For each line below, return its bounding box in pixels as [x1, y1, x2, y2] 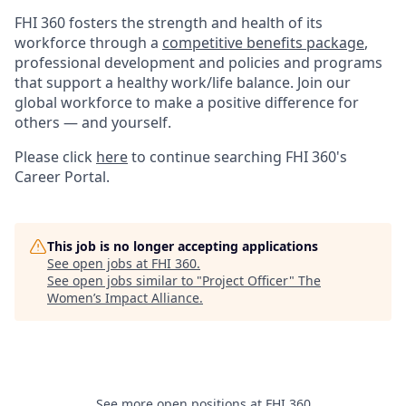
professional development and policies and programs [14, 53, 382, 72]
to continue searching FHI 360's [128, 147, 347, 167]
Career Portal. [14, 167, 110, 187]
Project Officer [202, 272, 289, 289]
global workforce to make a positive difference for [14, 92, 359, 112]
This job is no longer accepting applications [47, 237, 318, 255]
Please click [14, 147, 96, 167]
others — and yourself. [14, 112, 171, 132]
